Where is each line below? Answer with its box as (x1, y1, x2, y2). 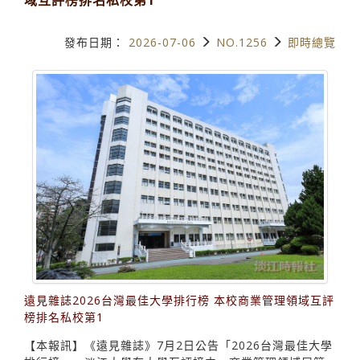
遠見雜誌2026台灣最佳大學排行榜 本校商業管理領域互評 (24, 292, 334, 308)
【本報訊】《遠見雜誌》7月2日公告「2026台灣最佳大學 (24, 337, 333, 353)
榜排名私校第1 (24, 309, 104, 325)
